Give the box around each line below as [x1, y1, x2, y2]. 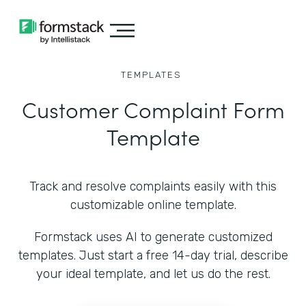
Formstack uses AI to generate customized [33, 229, 273, 245]
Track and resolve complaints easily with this [29, 179, 277, 194]
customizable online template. [70, 197, 236, 212]
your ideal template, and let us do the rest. [36, 266, 270, 281]
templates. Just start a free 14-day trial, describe [18, 248, 288, 263]
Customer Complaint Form [21, 94, 285, 124]
